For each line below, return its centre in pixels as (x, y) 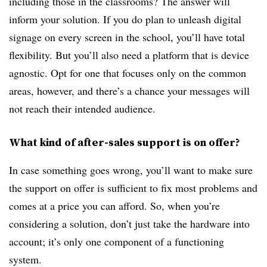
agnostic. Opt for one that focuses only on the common (128, 73)
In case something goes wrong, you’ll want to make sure (131, 170)
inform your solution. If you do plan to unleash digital (125, 19)
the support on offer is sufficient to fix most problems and (133, 188)
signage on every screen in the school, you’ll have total (127, 37)
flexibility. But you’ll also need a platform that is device (129, 55)
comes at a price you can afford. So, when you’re (114, 206)
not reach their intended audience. (82, 108)
